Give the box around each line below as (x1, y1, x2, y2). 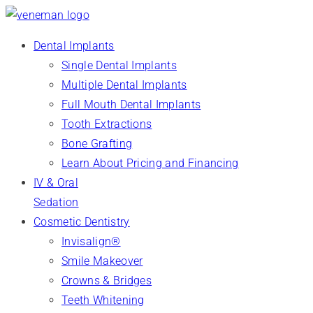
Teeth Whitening (61, 293, 145, 307)
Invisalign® (61, 235, 121, 248)
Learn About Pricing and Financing (61, 156, 239, 170)
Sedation (34, 196, 79, 209)
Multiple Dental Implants (61, 78, 187, 92)
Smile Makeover (61, 254, 143, 268)
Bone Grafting (61, 137, 133, 150)
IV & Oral (34, 176, 78, 189)
